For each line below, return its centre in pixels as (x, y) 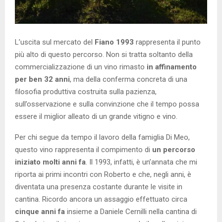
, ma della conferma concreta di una (129, 79)
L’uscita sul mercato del (55, 42)
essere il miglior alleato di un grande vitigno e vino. (96, 116)
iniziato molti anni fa (50, 162)
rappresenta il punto (167, 42)
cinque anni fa (40, 211)
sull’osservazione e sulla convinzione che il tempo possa (107, 104)
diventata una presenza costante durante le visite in (99, 187)
